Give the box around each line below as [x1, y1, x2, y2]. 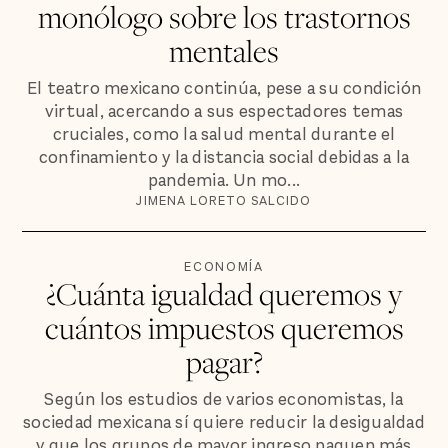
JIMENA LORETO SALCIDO [136, 192, 312, 210]
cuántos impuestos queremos [44, 307, 404, 349]
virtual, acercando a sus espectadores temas [44, 100, 404, 124]
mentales [169, 30, 279, 72]
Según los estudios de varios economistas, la [44, 388, 404, 412]
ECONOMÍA [184, 258, 264, 276]
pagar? [185, 341, 263, 383]
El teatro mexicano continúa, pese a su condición [26, 77, 422, 101]
